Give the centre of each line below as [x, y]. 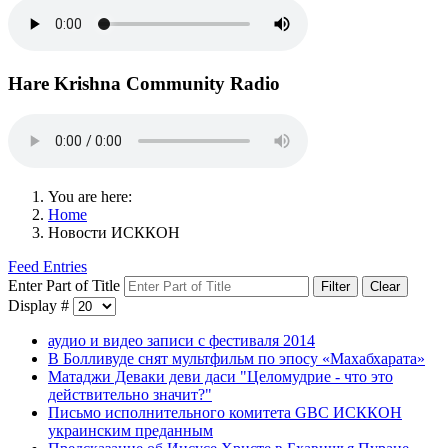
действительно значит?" [130, 395]
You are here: [94, 197]
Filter [335, 287]
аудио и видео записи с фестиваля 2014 [181, 341]
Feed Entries [47, 267]
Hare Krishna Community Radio [144, 84]
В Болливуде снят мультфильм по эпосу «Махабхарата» [236, 359]
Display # [40, 306]
